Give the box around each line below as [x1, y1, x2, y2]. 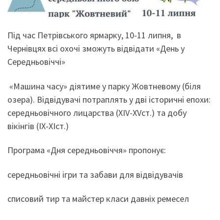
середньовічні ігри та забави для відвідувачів [7, 168, 183, 180]
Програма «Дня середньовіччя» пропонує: [7, 144, 166, 156]
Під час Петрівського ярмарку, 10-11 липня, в [7, 29, 181, 41]
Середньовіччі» [7, 56, 65, 68]
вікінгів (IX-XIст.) [7, 120, 69, 132]
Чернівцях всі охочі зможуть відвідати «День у [7, 43, 185, 55]
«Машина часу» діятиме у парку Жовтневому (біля [7, 80, 201, 92]
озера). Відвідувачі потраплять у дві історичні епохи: [7, 93, 211, 105]
